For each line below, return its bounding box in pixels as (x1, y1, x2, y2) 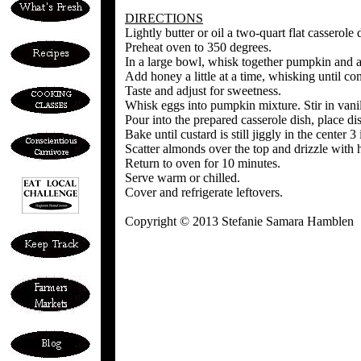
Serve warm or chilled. (125, 171, 240, 185)
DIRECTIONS (125, 11, 203, 25)
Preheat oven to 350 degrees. (125, 40, 272, 54)
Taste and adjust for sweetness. (125, 84, 281, 98)
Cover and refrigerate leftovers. (125, 185, 283, 199)
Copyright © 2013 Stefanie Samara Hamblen (125, 214, 354, 228)
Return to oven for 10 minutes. (125, 156, 280, 170)
